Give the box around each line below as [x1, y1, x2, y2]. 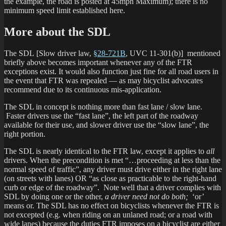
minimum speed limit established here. [4, 6, 125, 15]
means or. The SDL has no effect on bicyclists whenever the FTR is [4, 201, 219, 210]
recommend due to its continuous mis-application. [4, 85, 161, 94]
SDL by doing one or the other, [4, 192, 105, 201]
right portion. [4, 130, 45, 139]
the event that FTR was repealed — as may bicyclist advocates [4, 76, 203, 85]
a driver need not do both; [105, 192, 190, 201]
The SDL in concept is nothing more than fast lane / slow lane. [4, 102, 202, 111]
